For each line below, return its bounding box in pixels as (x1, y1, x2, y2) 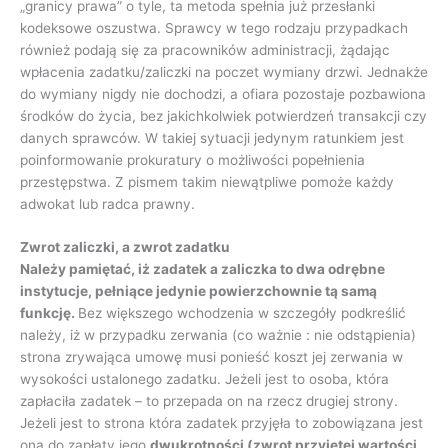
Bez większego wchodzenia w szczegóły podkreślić (78, 305, 406, 322)
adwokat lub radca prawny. (20, 195, 195, 212)
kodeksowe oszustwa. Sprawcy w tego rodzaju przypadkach (20, 19, 408, 36)
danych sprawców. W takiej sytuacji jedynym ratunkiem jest (20, 129, 404, 146)
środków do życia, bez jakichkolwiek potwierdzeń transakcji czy (20, 107, 427, 124)
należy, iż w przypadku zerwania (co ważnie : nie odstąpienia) (20, 327, 416, 344)
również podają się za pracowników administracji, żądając (20, 41, 390, 58)
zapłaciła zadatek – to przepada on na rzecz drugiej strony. (20, 393, 398, 410)
